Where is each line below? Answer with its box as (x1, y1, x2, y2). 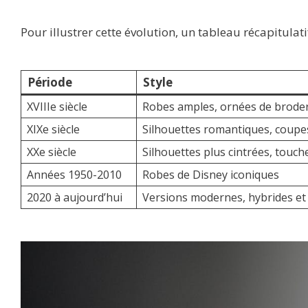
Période (27, 74, 72, 91)
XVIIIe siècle (27, 99, 88, 115)
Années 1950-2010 (27, 167, 122, 183)
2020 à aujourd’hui (27, 190, 123, 206)
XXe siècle (27, 144, 77, 160)
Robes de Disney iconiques (142, 167, 280, 183)
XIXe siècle (27, 122, 80, 137)
